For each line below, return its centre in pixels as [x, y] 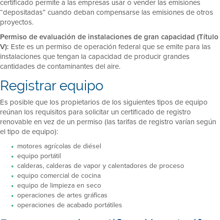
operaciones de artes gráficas [62, 195]
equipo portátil [39, 156]
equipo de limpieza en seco [59, 185]
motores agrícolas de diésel [59, 146]
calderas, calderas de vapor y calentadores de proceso [101, 165]
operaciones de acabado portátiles [70, 205]
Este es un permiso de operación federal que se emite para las [111, 46]
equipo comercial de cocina [59, 175]
